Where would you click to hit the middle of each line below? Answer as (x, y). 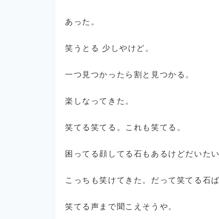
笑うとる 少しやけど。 (109, 48)
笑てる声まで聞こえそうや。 (121, 207)
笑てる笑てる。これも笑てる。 (125, 127)
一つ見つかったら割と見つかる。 (130, 75)
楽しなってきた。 (99, 101)
